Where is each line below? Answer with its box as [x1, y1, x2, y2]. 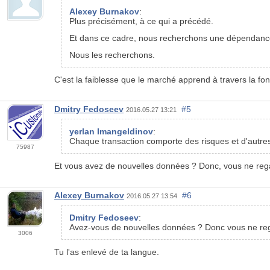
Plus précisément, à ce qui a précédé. [69, 16, 213, 27]
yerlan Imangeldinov [69, 127, 153, 137]
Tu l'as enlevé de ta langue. [54, 246, 159, 257]
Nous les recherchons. [69, 50, 155, 60]
